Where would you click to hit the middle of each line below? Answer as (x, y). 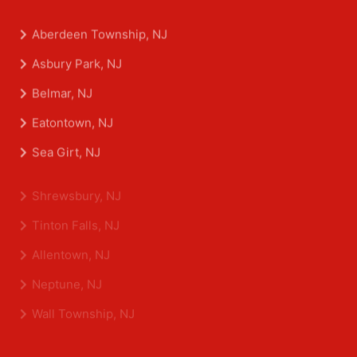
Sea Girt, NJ (66, 211)
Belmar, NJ (62, 152)
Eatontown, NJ (73, 182)
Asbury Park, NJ (77, 123)
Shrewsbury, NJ (76, 320)
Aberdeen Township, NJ (100, 93)
